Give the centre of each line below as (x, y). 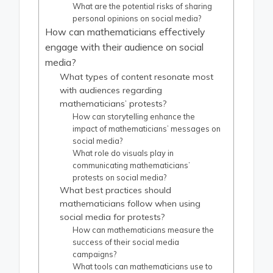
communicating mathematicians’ (132, 165)
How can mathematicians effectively (125, 32)
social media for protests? (112, 217)
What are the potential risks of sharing (143, 6)
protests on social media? (120, 178)
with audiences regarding (111, 90)
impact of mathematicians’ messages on (147, 129)
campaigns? (95, 254)
